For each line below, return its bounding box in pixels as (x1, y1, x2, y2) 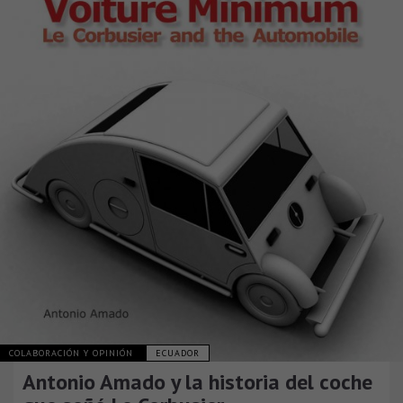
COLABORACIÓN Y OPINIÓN (9, 347, 137, 360)
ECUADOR (156, 347, 200, 360)
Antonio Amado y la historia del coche (22, 368, 372, 397)
